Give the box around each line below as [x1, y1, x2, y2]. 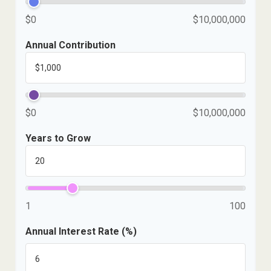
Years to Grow [25, 132, 91, 144]
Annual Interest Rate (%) [25, 226, 137, 237]
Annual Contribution [25, 39, 116, 51]
